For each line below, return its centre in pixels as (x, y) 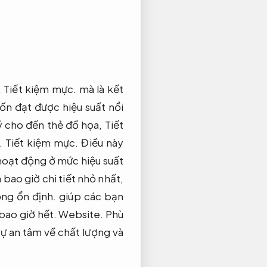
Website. (81, 214)
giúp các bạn (90, 196)
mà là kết (100, 89)
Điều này (101, 142)
